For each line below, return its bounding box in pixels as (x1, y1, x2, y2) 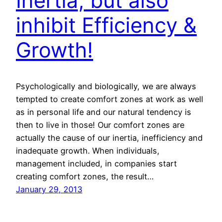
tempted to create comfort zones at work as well (16, 94, 203, 105)
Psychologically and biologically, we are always (16, 81, 196, 92)
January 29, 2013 (16, 184, 82, 195)
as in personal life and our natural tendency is (16, 107, 191, 117)
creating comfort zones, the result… (16, 171, 154, 182)
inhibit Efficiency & (16, 12, 197, 38)
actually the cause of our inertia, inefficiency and (16, 133, 203, 143)
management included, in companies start (16, 159, 177, 169)
